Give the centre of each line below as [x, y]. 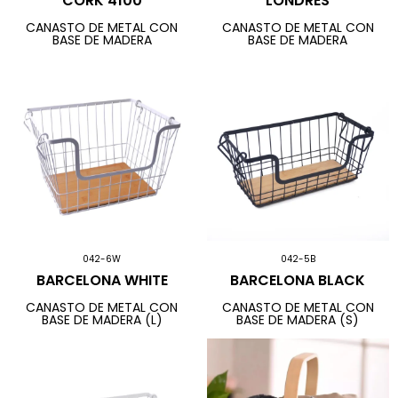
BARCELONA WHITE [102, 281]
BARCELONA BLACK [298, 281]
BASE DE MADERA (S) [298, 319]
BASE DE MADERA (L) [102, 319]
